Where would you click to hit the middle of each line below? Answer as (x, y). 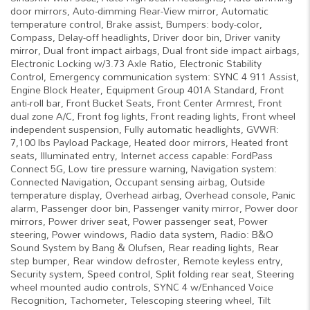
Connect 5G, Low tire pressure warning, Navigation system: (144, 168)
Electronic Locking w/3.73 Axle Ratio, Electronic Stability (136, 63)
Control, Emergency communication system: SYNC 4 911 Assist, (155, 76)
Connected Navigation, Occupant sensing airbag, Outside (138, 182)
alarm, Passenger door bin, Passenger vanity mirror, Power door (154, 208)
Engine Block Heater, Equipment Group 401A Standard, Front (147, 90)
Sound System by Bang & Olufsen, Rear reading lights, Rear (145, 247)
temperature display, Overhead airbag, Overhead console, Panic (153, 195)
